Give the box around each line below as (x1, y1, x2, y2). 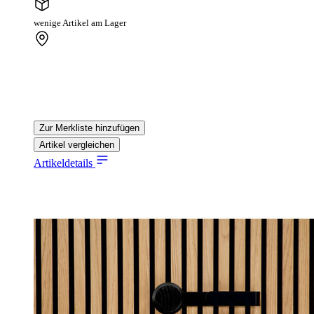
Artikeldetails (34, 157, 95, 170)
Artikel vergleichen (39, 139, 114, 151)
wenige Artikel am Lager (34, 18, 126, 29)
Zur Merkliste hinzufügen (39, 123, 139, 134)
